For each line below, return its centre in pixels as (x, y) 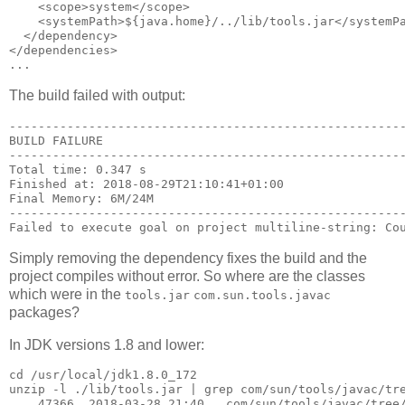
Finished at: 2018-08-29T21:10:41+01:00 (146, 184)
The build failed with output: (97, 96)
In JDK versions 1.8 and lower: (107, 344)
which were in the (67, 294)
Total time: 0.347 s (78, 169)
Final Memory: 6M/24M (81, 198)
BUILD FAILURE (56, 140)
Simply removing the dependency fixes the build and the (188, 258)
